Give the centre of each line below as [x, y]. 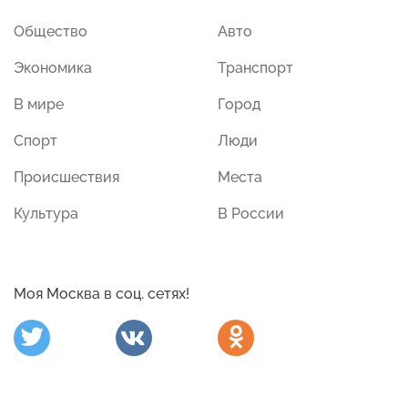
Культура [46, 214]
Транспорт [255, 68]
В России [251, 214]
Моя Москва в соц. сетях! [102, 294]
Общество [51, 32]
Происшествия [66, 178]
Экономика [53, 68]
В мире [39, 105]
